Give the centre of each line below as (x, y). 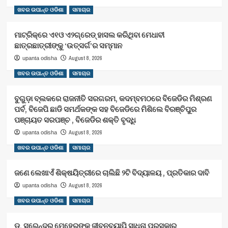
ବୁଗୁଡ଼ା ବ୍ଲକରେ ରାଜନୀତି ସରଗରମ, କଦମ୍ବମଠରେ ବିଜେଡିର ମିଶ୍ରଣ (113, 99)
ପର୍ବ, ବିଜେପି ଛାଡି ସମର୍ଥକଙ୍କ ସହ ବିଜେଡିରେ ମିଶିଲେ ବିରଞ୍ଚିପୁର (105, 109)
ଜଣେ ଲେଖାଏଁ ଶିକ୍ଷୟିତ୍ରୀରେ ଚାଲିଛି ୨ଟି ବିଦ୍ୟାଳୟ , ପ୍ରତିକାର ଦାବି (112, 173)
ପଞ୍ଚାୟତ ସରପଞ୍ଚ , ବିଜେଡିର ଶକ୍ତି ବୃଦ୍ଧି (76, 120)
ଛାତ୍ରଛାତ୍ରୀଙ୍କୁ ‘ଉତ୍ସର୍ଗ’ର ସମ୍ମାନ (68, 46)
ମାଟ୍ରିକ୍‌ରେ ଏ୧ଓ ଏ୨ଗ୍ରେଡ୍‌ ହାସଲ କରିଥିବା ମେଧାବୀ (89, 35)
